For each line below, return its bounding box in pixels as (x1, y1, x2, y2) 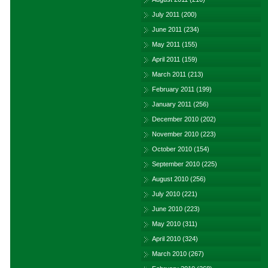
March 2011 (152, 71, 186, 78)
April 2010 (152, 235, 181, 242)
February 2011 (152, 86, 194, 93)
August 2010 (152, 175, 188, 182)
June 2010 (152, 205, 182, 212)
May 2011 (152, 41, 180, 48)
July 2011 (152, 11, 179, 18)
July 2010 (152, 190, 180, 197)
